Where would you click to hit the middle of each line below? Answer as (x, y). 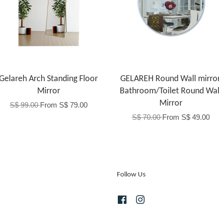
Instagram (162, 200)
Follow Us (131, 175)
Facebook (143, 200)
